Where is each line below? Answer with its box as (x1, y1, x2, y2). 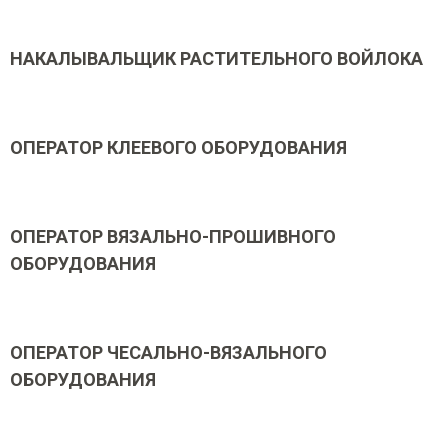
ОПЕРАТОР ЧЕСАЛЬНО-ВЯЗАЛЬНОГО (10, 342, 327, 363)
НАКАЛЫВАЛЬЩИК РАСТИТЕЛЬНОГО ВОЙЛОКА (10, 48, 423, 69)
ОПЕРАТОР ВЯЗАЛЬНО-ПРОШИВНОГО (10, 226, 336, 247)
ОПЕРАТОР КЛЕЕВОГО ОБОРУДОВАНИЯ (10, 137, 347, 158)
